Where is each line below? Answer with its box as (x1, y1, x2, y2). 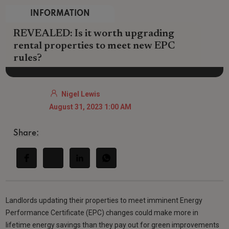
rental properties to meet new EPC (13, 41, 175, 52)
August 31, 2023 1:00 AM (49, 102, 132, 111)
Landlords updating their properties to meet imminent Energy (6, 196, 203, 204)
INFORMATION (30, 10, 90, 18)
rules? (13, 53, 42, 64)
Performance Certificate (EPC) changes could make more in (6, 208, 199, 217)
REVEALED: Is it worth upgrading (13, 29, 175, 39)
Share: (13, 129, 39, 138)
